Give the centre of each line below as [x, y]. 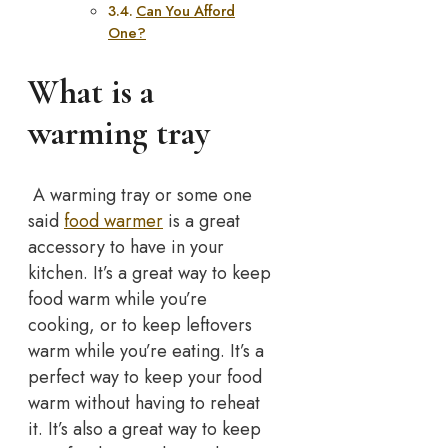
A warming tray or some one [140, 195]
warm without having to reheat [144, 403]
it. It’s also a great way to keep [144, 429]
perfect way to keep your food [145, 377]
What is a [91, 93]
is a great [201, 221]
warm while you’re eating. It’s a [146, 351]
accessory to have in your [126, 247]
